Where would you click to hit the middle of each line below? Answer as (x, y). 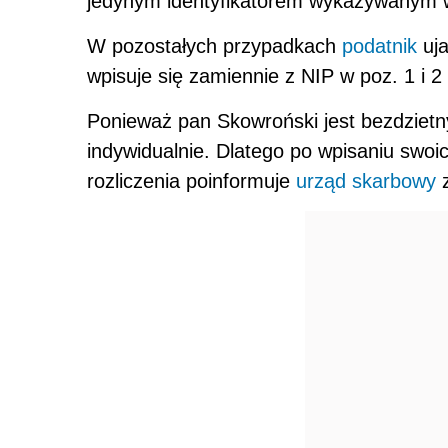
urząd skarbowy (366, 181)
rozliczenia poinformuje (191, 181)
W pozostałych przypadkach (214, 46)
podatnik (379, 46)
